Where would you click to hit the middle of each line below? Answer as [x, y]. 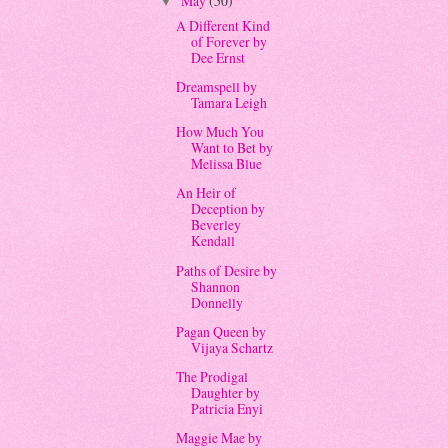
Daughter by [226, 392]
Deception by [228, 209]
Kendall [213, 241]
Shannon [216, 286]
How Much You [220, 132]
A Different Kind [223, 26]
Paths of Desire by [227, 270]
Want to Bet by [232, 148]
